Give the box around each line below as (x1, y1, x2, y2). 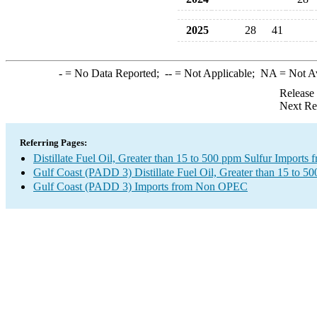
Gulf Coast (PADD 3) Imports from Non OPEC (33, 180, 248, 192)
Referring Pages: (20, 137, 87, 148)
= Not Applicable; (171, 67, 260, 79)
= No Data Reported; (62, 67, 165, 79)
